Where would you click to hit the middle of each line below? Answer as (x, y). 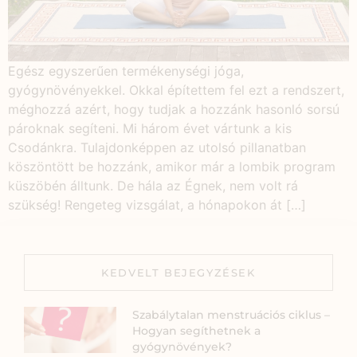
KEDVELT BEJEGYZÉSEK (178, 273)
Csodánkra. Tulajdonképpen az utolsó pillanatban (157, 147)
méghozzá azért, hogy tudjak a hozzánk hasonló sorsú (174, 109)
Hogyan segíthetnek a (197, 331)
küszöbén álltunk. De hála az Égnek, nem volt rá (153, 185)
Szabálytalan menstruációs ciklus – (231, 315)
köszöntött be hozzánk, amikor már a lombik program (172, 166)
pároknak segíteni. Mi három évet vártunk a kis (150, 128)
